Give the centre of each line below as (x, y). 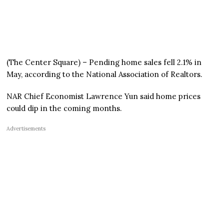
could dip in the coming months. (64, 108)
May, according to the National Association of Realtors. (106, 74)
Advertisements (26, 129)
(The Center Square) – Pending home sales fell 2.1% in (104, 62)
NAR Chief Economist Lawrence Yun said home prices (104, 96)
